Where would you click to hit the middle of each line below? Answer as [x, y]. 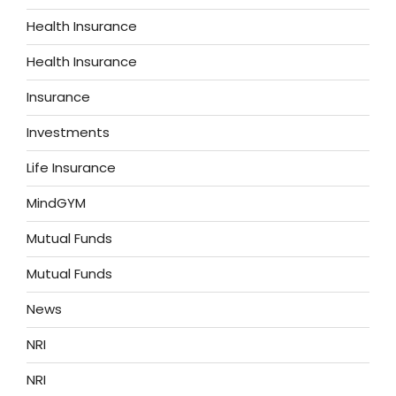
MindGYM [56, 203]
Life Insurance [71, 168]
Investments [68, 133]
